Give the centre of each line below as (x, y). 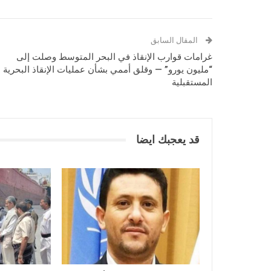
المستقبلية (192, 82)
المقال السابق (175, 40)
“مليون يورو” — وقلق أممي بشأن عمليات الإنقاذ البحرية (108, 70)
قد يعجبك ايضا (168, 140)
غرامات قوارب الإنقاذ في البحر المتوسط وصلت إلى (114, 57)
